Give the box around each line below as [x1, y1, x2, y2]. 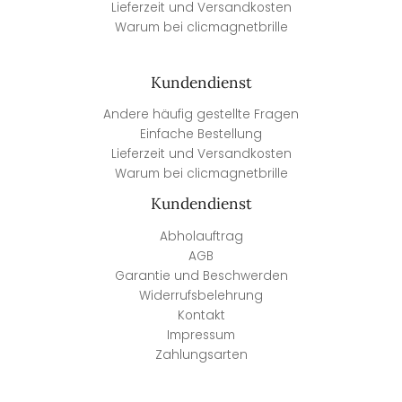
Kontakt [177, 306, 225, 324]
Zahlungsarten [154, 345, 248, 363]
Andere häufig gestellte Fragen [103, 106, 299, 124]
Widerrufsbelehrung [139, 286, 263, 304]
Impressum [167, 326, 235, 344]
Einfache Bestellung [140, 126, 262, 144]
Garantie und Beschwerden [114, 267, 288, 284]
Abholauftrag [159, 227, 243, 245]
